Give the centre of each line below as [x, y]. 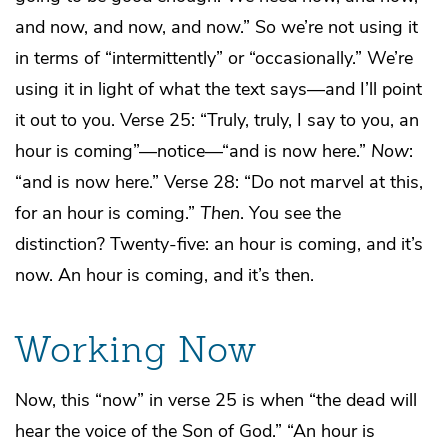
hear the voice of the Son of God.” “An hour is [195, 431]
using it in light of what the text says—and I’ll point [218, 89]
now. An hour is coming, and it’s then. [164, 275]
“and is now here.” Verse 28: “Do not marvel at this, [219, 182]
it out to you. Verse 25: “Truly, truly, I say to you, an [217, 120]
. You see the [290, 213]
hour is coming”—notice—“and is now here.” [193, 151]
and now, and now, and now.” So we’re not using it [216, 27]
